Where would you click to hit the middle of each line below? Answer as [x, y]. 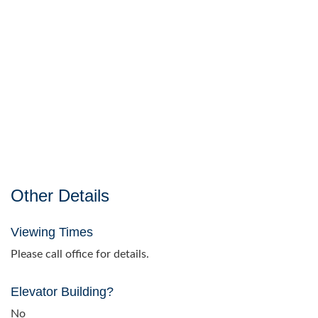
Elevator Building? [62, 292]
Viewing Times [52, 232]
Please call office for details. [80, 254]
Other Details [60, 196]
